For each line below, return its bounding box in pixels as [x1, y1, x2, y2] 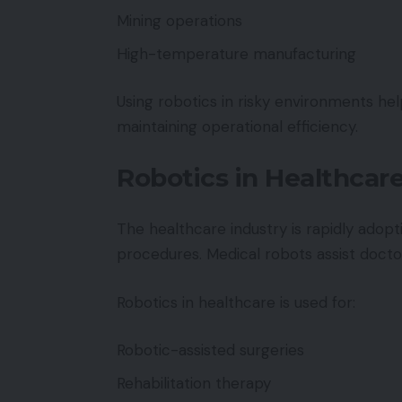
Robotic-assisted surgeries [117, 340, 304, 360]
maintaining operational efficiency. [117, 117, 358, 136]
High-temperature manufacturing [117, 43, 356, 64]
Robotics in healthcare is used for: [117, 292, 355, 312]
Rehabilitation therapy [117, 372, 271, 393]
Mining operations [117, 11, 242, 31]
